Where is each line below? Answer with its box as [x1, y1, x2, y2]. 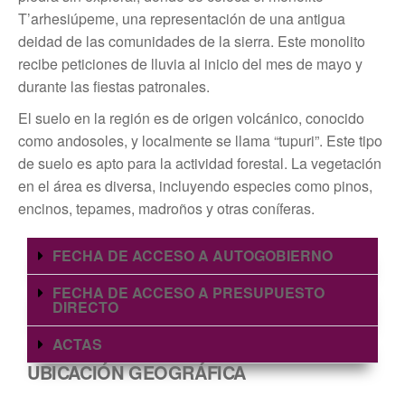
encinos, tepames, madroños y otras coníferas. [18, 198, 315, 219]
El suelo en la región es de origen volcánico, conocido [18, 108, 364, 128]
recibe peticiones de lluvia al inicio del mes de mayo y [18, 53, 363, 74]
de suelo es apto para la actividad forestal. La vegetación [18, 153, 381, 174]
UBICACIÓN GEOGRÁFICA [27, 359, 246, 385]
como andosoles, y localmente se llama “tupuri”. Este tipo [18, 130, 382, 151]
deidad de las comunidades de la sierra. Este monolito [18, 31, 365, 52]
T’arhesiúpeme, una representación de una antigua [18, 8, 345, 29]
